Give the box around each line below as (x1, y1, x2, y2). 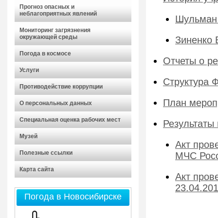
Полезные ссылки (19, 149, 73, 156)
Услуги (19, 67, 39, 73)
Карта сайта (19, 166, 54, 173)
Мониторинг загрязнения (19, 27, 91, 34)
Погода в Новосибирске (24, 192, 122, 201)
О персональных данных (19, 100, 92, 107)
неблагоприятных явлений (19, 10, 97, 17)
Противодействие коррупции (19, 83, 103, 90)
